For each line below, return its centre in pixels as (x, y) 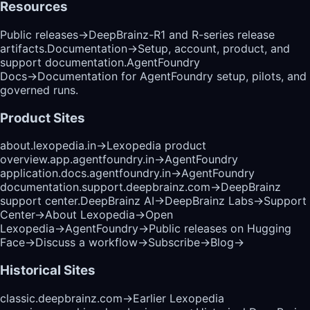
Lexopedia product (156, 146)
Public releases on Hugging (220, 229)
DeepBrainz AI (117, 201)
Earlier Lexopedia (179, 298)
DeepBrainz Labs (209, 201)
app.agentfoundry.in (102, 159)
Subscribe (174, 243)
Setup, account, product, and (214, 48)
